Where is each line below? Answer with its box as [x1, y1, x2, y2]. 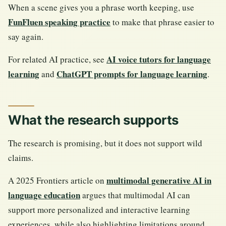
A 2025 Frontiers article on [8, 175, 106, 187]
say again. [8, 30, 43, 42]
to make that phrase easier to [110, 16, 214, 28]
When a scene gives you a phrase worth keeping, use [8, 1, 194, 13]
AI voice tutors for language [106, 52, 211, 66]
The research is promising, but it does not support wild [8, 137, 202, 149]
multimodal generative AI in [106, 174, 211, 187]
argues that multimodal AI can [80, 189, 190, 201]
